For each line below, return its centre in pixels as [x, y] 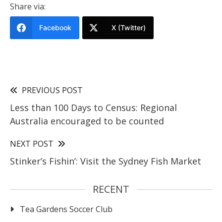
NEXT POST [32, 143]
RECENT [111, 189]
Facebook [55, 27]
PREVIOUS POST [52, 90]
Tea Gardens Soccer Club [66, 209]
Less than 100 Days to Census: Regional [93, 107]
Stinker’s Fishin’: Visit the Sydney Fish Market [106, 161]
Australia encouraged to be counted [87, 121]
